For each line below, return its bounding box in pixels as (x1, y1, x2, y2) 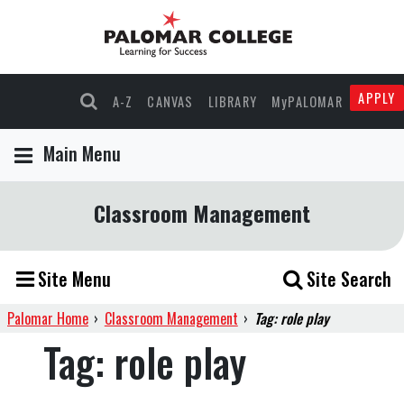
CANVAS (147, 92, 194, 112)
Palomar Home (7, 308, 88, 330)
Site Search (307, 265, 391, 293)
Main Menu (43, 140, 121, 168)
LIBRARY (207, 92, 257, 112)
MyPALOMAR (271, 92, 343, 112)
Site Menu (38, 265, 111, 293)
